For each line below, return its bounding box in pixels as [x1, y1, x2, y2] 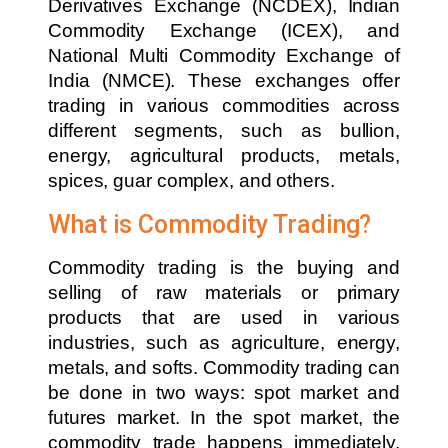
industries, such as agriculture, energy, [48, 332, 400, 354]
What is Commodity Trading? [48, 209, 372, 239]
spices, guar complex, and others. [48, 170, 335, 192]
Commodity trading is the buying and [48, 257, 400, 279]
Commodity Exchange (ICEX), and [48, 20, 400, 42]
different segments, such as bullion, [48, 120, 400, 142]
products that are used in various [48, 307, 400, 329]
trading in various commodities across [48, 95, 400, 117]
